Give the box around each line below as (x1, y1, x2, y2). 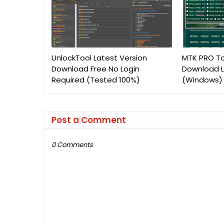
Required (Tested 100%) (51, 74, 140, 85)
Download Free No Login (51, 63, 139, 74)
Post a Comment (51, 114, 126, 126)
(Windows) (181, 74, 222, 85)
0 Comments (51, 140, 93, 149)
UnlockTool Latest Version (51, 52, 147, 63)
